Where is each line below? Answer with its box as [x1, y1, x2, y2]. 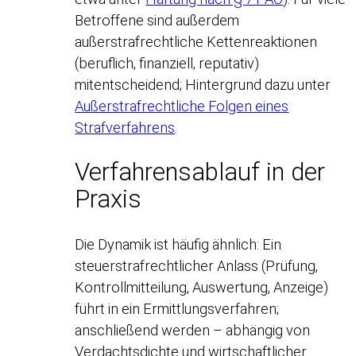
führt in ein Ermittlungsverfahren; [75, 300, 280, 317]
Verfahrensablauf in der [75, 157, 326, 187]
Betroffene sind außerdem [75, 11, 240, 29]
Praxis [75, 184, 142, 214]
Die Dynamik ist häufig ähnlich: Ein [75, 235, 282, 253]
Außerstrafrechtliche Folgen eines [75, 97, 289, 114]
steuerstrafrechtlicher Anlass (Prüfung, [75, 257, 319, 274]
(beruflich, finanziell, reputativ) [75, 54, 260, 72]
